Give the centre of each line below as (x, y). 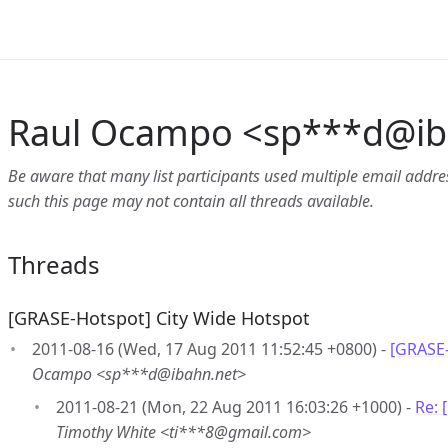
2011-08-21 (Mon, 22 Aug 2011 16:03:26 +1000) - (235, 407)
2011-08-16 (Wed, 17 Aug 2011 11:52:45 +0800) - (211, 349)
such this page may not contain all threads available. (191, 201)
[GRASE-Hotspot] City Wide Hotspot (159, 318)
